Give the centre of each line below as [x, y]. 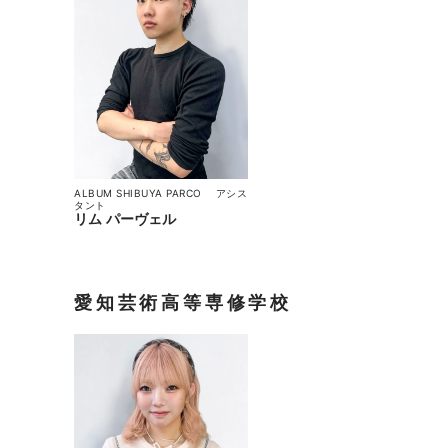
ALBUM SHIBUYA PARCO [143, 192]
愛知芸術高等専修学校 [183, 302]
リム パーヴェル [125, 218]
